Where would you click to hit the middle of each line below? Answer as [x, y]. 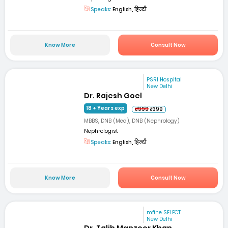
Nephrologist [101, 131]
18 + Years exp [106, 108]
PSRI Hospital [164, 80]
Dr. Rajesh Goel [113, 95]
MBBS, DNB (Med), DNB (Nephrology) [132, 121]
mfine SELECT [164, 213]
